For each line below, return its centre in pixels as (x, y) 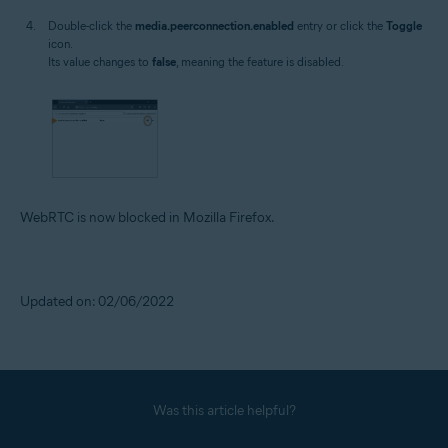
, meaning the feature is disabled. (260, 61)
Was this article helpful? (224, 411)
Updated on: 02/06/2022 (97, 302)
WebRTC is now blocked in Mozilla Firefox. (147, 218)
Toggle (404, 25)
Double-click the (91, 25)
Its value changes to (100, 61)
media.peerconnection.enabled (214, 25)
